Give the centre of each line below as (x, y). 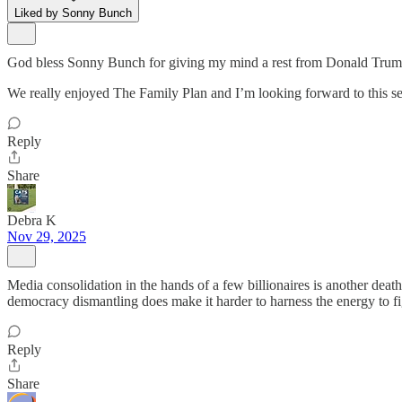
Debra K (32, 220)
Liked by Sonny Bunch (73, 13)
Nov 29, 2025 (47, 236)
